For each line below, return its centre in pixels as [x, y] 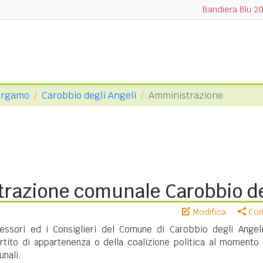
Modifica [208, 212]
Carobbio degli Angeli [89, 95]
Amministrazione [186, 95]
